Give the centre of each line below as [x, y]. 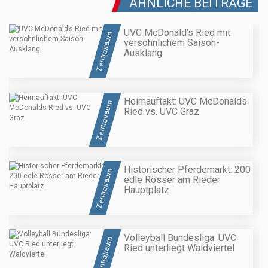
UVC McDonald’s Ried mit [177, 33]
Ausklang [143, 53]
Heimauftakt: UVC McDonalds [185, 101]
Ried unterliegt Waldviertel [179, 248]
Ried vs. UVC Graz [162, 111]
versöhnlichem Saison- [172, 43]
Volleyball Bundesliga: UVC [180, 238]
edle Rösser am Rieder [172, 179]
